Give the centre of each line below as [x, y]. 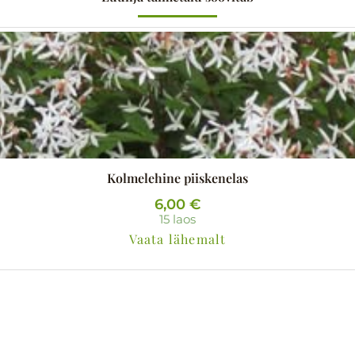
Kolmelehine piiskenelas [177, 178]
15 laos [177, 219]
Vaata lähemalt [177, 239]
